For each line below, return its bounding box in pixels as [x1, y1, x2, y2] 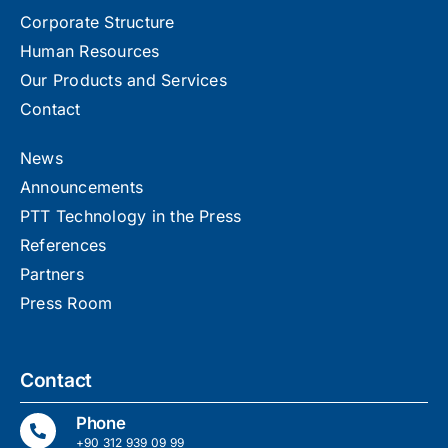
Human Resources [19, 40, 160, 61]
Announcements [19, 176, 144, 197]
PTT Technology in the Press [19, 205, 242, 226]
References [19, 234, 107, 255]
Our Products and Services [19, 69, 227, 90]
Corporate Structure [19, 11, 175, 32]
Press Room [19, 292, 113, 313]
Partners [19, 263, 84, 284]
